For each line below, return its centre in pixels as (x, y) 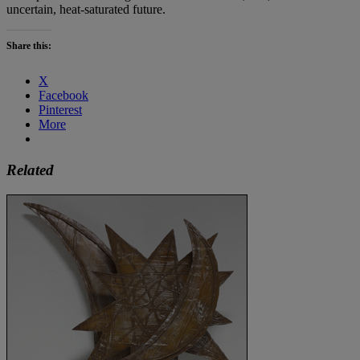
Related (30, 170)
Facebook (63, 96)
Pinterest (60, 110)
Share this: (29, 46)
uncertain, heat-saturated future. (86, 10)
